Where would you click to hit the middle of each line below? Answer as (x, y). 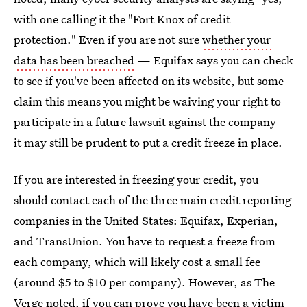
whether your (236, 39)
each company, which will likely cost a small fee (137, 261)
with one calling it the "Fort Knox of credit (122, 19)
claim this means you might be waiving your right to (147, 101)
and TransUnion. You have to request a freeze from (145, 241)
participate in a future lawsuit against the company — (153, 122)
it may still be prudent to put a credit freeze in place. (148, 142)
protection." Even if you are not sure (108, 39)
